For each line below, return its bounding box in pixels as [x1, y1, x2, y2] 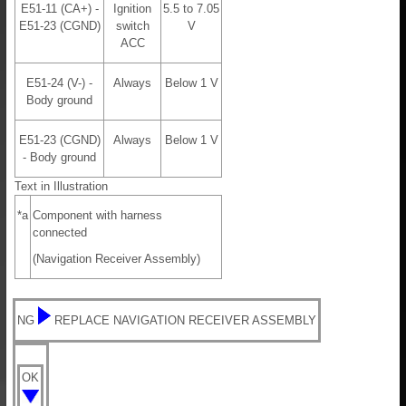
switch [115, 19, 150, 34]
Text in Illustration [14, 179, 108, 194]
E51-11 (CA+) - [20, 2, 99, 16]
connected [33, 226, 87, 240]
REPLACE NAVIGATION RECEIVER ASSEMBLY [54, 314, 316, 328]
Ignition [113, 2, 151, 16]
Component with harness [33, 208, 162, 223]
